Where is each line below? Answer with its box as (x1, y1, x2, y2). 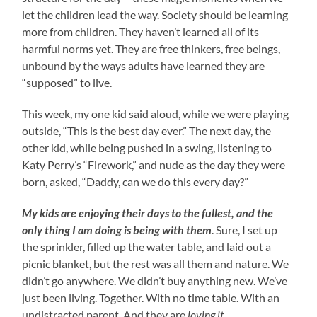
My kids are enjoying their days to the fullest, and (22, 206, 255, 220)
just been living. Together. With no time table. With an (22, 291, 280, 305)
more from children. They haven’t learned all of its (22, 25, 260, 39)
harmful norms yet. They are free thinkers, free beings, (22, 42, 281, 56)
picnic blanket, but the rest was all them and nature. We (22, 257, 289, 271)
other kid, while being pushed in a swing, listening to (22, 141, 272, 155)
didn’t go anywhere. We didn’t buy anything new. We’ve (22, 274, 288, 288)
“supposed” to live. (22, 76, 113, 90)
